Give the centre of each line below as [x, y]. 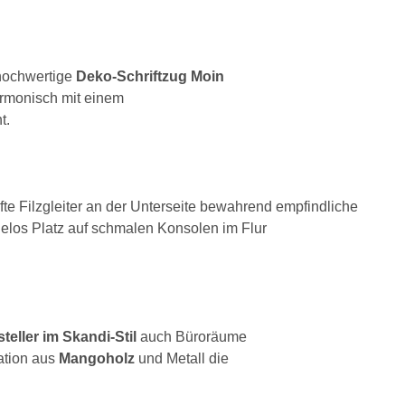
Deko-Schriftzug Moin [150, 76]
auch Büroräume [192, 336]
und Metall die [182, 358]
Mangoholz [97, 358]
